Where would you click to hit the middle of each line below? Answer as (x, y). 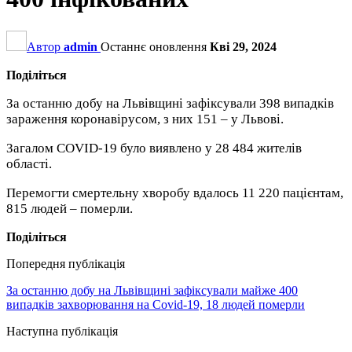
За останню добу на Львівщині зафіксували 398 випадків (170, 103)
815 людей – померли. (70, 208)
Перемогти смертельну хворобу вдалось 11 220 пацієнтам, (175, 192)
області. (29, 163)
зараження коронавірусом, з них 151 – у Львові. (145, 119)
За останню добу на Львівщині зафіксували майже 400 (152, 290)
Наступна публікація (62, 331)
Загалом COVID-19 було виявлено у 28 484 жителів (154, 148)
